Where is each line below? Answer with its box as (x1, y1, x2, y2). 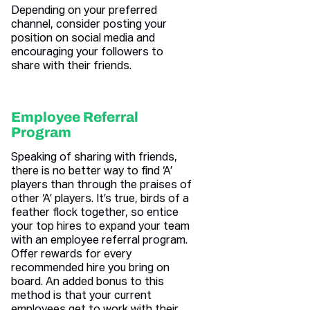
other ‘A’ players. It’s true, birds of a (11, 194, 189, 206)
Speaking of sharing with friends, (11, 152, 177, 164)
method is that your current (11, 291, 152, 302)
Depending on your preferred (11, 6, 157, 17)
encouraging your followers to (11, 47, 163, 59)
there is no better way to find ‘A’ (11, 166, 172, 178)
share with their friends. (11, 61, 131, 73)
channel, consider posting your (11, 19, 167, 31)
